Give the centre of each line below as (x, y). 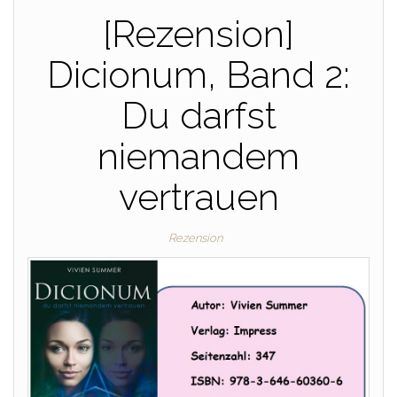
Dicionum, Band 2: (198, 74)
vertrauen (198, 197)
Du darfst (198, 115)
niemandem (198, 156)
